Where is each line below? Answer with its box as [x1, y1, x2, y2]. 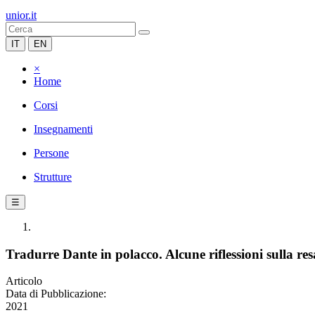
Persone [34, 147, 69, 159]
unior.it [6, 9, 37, 21]
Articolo [6, 275, 42, 288]
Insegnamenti [34, 123, 93, 135]
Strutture [34, 171, 72, 183]
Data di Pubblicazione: [6, 288, 106, 300]
